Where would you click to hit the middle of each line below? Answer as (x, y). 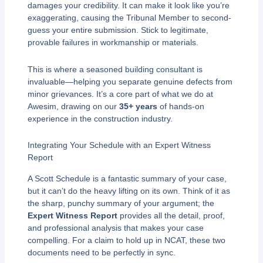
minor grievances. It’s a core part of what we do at (120, 94)
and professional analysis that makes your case (115, 227)
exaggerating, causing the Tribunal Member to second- (129, 18)
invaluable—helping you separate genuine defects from (130, 81)
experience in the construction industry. (100, 118)
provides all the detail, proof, (171, 215)
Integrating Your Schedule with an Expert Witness (119, 145)
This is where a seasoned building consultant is (115, 69)
